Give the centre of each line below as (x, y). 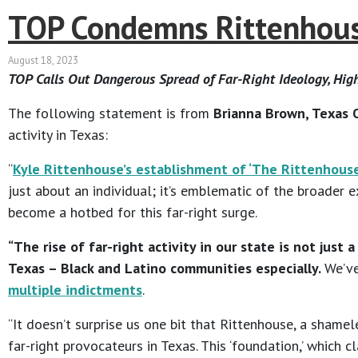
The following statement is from (111, 113)
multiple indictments (75, 290)
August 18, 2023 (43, 61)
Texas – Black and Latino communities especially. (166, 268)
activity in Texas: (58, 135)
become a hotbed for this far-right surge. (133, 213)
